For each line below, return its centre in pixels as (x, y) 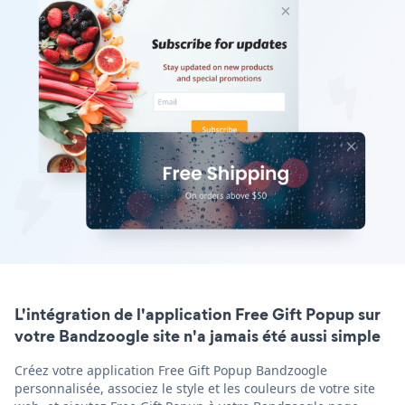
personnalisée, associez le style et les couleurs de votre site (195, 388)
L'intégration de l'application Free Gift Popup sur (198, 314)
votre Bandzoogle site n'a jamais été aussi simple (198, 335)
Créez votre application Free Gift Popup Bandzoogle (171, 370)
